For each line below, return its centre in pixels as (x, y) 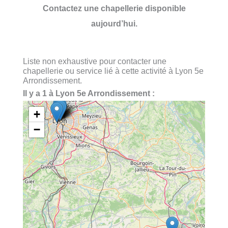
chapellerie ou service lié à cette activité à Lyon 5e (113, 70)
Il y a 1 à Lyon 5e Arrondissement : (89, 93)
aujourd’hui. (114, 23)
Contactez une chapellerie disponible (114, 8)
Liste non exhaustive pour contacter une (95, 61)
